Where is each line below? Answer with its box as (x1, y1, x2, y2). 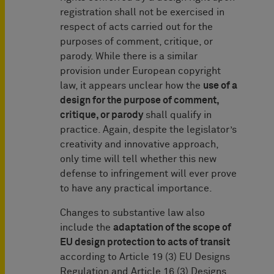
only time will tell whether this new (60, 154, 217, 165)
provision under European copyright (60, 66, 221, 76)
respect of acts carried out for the (60, 22, 213, 32)
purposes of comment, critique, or (60, 37, 213, 47)
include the (60, 223, 113, 233)
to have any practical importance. (60, 183, 212, 194)
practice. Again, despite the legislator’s (60, 125, 237, 135)
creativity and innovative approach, (60, 139, 218, 150)
